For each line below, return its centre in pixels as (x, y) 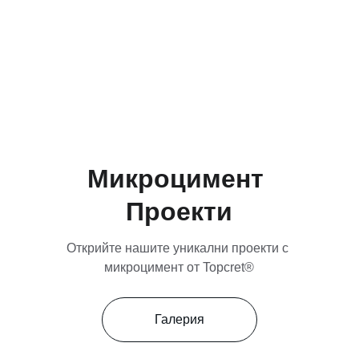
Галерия (179, 319)
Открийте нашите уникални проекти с (179, 248)
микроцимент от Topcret (175, 267)
